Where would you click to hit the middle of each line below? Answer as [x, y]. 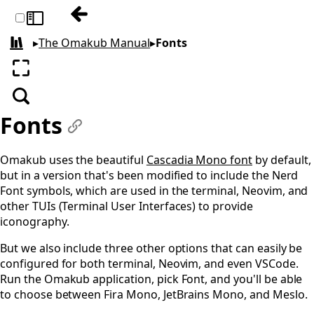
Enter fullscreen [65, 75]
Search [40, 103]
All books [37, 48]
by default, [282, 160]
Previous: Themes [128, 21]
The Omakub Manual [95, 43]
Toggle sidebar [68, 25]
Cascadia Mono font [199, 160]
